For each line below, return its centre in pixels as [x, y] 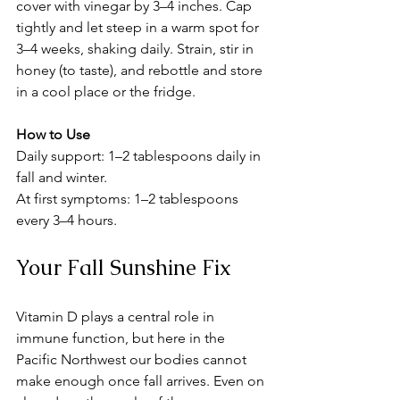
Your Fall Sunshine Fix [124, 268]
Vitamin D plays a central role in [117, 317]
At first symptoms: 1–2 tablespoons [129, 199]
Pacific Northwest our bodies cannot [133, 360]
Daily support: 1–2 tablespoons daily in [140, 156]
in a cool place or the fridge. [106, 92]
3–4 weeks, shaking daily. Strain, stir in [137, 49]
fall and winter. [62, 178]
